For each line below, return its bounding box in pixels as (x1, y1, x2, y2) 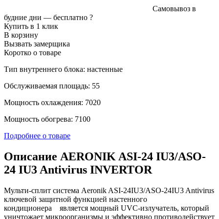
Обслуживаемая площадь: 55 (4, 81, 100, 90)
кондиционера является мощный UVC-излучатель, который (4, 203, 209, 212)
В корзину (4, 30, 38, 39)
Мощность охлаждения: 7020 (4, 98, 101, 107)
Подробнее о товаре (4, 131, 70, 140)
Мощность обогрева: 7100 (4, 114, 90, 123)
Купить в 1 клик (4, 22, 58, 30)
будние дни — (4, 13, 53, 22)
